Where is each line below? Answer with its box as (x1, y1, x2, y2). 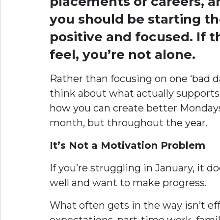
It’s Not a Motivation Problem (50, 139, 205, 151)
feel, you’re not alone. (50, 47, 195, 62)
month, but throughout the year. (50, 117, 208, 129)
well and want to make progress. (50, 177, 207, 189)
